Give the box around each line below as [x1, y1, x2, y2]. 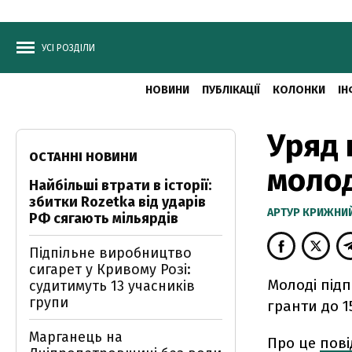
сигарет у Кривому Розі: [29, 261, 191, 278]
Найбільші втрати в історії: [29, 177, 211, 194]
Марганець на [29, 328, 123, 346]
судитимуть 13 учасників [29, 277, 195, 295]
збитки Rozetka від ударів [29, 193, 206, 211]
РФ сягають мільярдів [29, 210, 178, 227]
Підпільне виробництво [29, 244, 192, 262]
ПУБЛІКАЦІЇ [201, 83, 260, 97]
